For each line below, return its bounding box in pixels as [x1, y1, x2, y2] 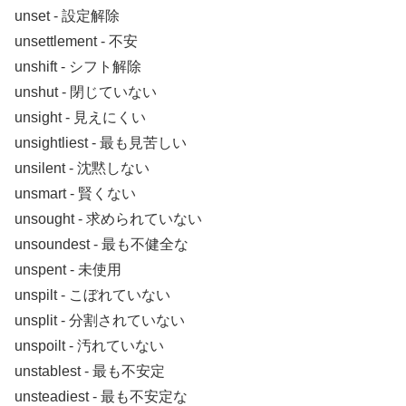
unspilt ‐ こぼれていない [14, 287, 170, 304]
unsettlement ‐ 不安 [14, 34, 138, 50]
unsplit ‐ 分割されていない [14, 313, 185, 329]
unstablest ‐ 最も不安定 [14, 363, 165, 380]
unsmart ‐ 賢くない [14, 186, 136, 202]
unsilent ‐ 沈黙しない [14, 160, 150, 177]
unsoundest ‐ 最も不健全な [14, 237, 188, 253]
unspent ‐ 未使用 [14, 262, 121, 278]
